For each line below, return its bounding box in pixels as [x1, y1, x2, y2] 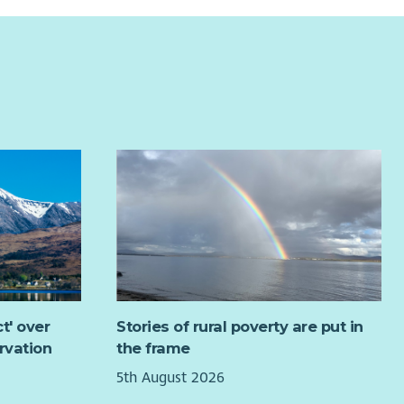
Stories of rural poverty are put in [116, 317, 363, 336]
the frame [116, 339, 190, 358]
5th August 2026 [116, 368, 225, 387]
